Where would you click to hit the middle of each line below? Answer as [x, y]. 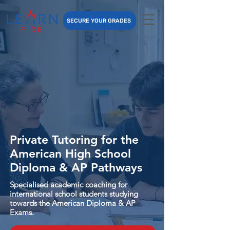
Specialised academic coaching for [69, 185]
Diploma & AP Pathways [76, 167]
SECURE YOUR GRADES [99, 21]
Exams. [22, 212]
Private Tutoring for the [74, 140]
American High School [70, 154]
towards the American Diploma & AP [73, 203]
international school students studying [74, 194]
